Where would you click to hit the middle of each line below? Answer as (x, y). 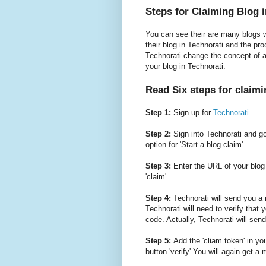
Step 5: (159, 241)
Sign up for (192, 113)
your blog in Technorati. (185, 66)
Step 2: (158, 134)
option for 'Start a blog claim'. (195, 145)
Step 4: (158, 198)
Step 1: (158, 113)
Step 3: (158, 166)
